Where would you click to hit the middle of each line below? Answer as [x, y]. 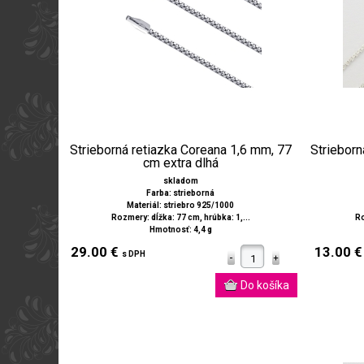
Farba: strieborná [180, 193]
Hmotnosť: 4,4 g [180, 230]
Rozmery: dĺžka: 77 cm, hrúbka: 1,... [180, 218]
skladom [180, 181]
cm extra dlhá [180, 163]
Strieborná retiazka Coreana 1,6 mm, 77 [180, 150]
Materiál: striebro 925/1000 [180, 206]
